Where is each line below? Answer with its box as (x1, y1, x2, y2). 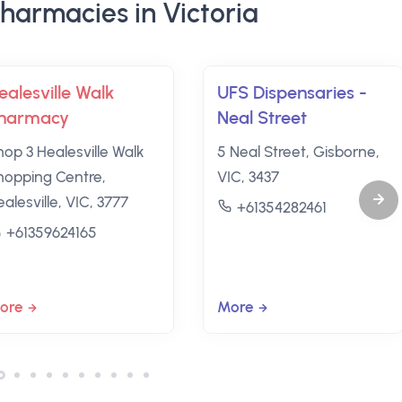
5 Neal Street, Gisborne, (216, 143, 380, 161)
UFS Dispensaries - (216, 82, 367, 103)
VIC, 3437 (216, 168, 279, 186)
